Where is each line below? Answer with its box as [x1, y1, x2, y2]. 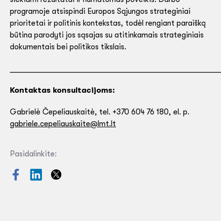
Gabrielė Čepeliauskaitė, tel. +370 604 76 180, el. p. [10, 108, 189, 116]
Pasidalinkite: [10, 149, 57, 158]
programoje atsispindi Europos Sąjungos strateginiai [10, 7, 190, 16]
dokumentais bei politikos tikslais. [10, 42, 126, 51]
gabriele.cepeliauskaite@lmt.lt [10, 119, 116, 128]
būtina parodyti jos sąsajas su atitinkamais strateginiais [10, 31, 204, 39]
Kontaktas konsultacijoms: [10, 86, 115, 95]
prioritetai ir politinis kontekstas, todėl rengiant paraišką [10, 19, 206, 28]
